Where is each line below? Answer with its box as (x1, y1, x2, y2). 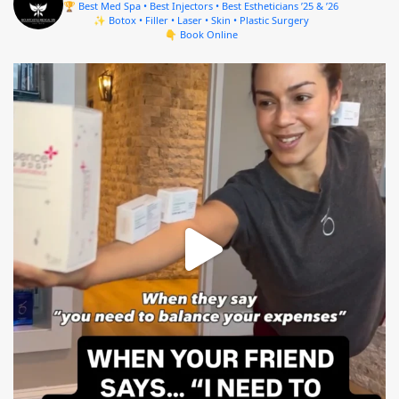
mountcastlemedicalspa (140, 69, 259, 85)
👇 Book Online (164, 27, 238, 41)
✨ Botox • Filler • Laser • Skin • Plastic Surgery (93, 12, 309, 27)
